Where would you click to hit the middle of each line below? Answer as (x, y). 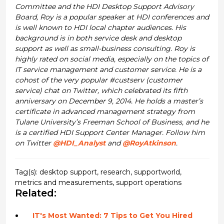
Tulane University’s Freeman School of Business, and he (112, 122)
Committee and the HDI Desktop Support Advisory (104, 7)
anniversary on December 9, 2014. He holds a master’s (109, 101)
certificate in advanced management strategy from (105, 112)
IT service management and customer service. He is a (108, 70)
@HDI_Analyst (79, 143)
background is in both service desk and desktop (98, 38)
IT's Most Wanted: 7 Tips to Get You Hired (112, 216)
